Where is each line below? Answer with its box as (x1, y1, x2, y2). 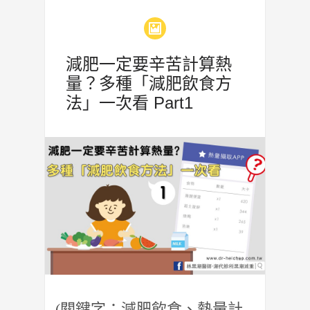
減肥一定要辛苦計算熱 (66, 54, 232, 73)
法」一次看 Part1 (66, 93, 193, 112)
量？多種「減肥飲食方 (66, 73, 232, 93)
